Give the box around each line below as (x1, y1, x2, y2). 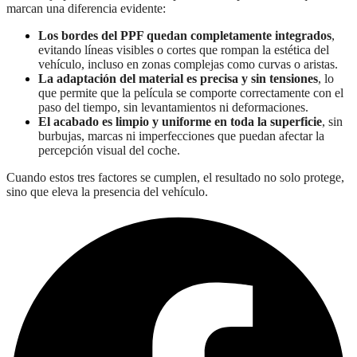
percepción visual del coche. (38, 143, 180, 158)
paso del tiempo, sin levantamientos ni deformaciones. (38, 100, 308, 115)
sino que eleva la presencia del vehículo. (6, 185, 208, 199)
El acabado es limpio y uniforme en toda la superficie (38, 115, 322, 129)
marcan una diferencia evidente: (6, 2, 166, 16)
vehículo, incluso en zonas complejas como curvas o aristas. (38, 57, 338, 72)
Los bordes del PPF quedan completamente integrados (38, 29, 331, 43)
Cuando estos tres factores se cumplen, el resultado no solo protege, (6, 171, 344, 185)
